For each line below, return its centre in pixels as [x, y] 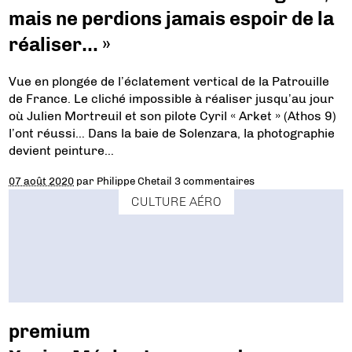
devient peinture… [62, 151]
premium [50, 332]
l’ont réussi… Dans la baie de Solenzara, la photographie [172, 134]
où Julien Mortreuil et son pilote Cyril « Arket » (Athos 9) [173, 116]
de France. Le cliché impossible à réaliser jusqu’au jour [172, 99]
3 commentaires [215, 181]
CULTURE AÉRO [176, 202]
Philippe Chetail [135, 181]
